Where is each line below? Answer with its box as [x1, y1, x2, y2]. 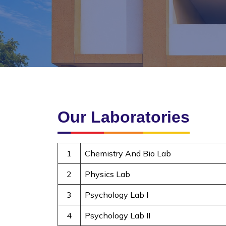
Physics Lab [85, 169, 130, 179]
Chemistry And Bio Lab [85, 148, 171, 158]
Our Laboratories [58, 108, 190, 126]
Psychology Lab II [85, 210, 150, 220]
